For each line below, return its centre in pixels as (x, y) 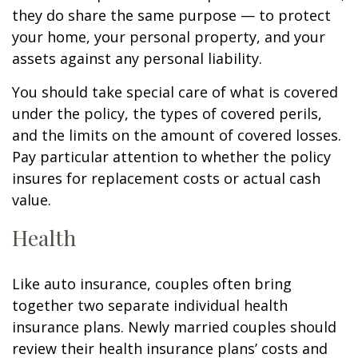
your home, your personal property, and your (169, 37)
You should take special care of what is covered (175, 92)
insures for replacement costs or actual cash (166, 179)
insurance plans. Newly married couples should (174, 327)
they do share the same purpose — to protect (171, 16)
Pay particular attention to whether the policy (171, 157)
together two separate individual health (150, 306)
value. (32, 200)
